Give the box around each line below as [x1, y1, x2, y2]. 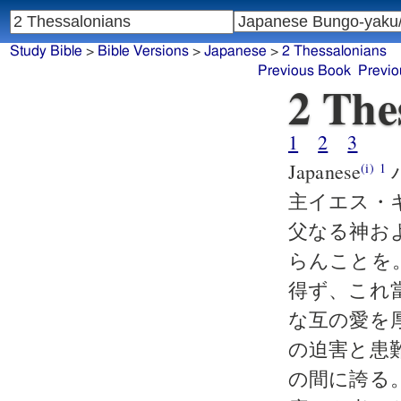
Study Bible [9, 44, 82, 59]
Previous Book [258, 64, 351, 79]
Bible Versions [97, 44, 189, 59]
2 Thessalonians [281, 44, 387, 59]
